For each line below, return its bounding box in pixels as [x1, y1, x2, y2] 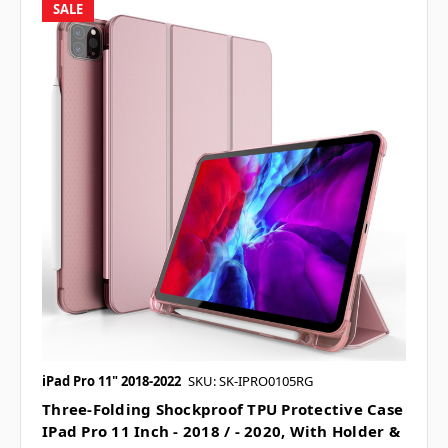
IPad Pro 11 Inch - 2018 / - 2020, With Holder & [42, 421, 400, 442]
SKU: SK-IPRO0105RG [188, 372, 313, 391]
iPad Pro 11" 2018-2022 [42, 372, 181, 391]
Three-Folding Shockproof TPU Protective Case [42, 399, 403, 420]
